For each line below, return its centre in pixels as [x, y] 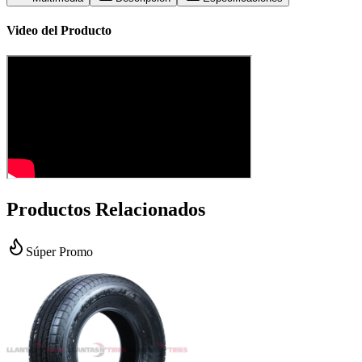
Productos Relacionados [106, 210]
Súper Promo [59, 252]
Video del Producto [59, 31]
